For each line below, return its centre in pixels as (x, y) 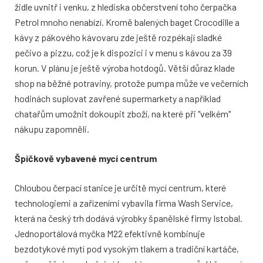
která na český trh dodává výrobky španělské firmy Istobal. (129, 218)
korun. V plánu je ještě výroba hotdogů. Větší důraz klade (125, 68)
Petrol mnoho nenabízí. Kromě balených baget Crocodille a (127, 22)
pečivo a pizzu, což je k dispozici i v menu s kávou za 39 (123, 52)
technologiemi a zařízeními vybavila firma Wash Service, (124, 203)
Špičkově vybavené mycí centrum (86, 158)
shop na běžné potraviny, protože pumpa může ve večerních (131, 83)
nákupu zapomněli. (52, 129)
